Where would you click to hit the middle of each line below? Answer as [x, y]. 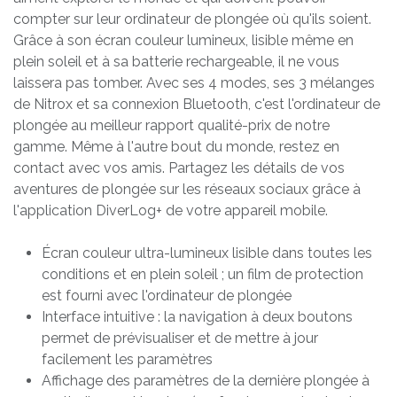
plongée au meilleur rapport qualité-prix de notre [171, 125]
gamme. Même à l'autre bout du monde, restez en [176, 146]
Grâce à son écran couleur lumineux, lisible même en [183, 40]
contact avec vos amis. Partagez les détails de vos [179, 167]
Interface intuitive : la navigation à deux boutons [197, 316]
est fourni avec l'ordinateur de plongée [167, 295]
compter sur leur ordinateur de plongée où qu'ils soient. [192, 19]
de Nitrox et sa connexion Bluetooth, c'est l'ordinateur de [197, 104]
